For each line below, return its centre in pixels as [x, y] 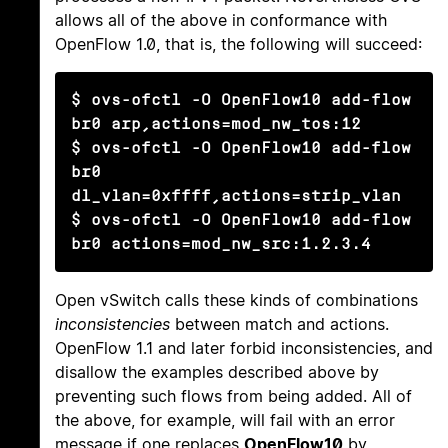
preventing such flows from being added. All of [233, 396]
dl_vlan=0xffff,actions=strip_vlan [236, 196]
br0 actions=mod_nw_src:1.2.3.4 [221, 244]
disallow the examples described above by [217, 372]
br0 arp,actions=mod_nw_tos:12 [216, 124]
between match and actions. [279, 324]
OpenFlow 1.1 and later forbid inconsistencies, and [244, 348]
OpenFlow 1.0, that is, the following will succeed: [238, 44]
